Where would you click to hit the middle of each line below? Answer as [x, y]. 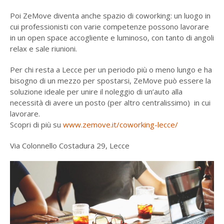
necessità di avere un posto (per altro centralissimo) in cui [110, 102]
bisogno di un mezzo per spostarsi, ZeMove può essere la [110, 80]
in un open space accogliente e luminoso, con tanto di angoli [112, 37]
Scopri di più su [36, 124]
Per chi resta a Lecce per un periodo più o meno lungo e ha [111, 69]
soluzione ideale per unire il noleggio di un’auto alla [96, 91]
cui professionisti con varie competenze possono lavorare [109, 26]
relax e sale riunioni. [43, 48]
